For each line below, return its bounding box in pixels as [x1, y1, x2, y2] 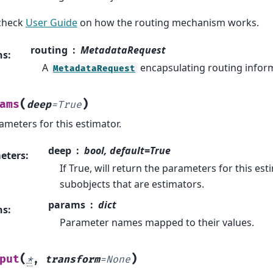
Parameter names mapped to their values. [60, 216, 255, 230]
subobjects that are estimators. [60, 177, 205, 191]
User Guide [25, 16, 77, 30]
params [48, 198, 85, 212]
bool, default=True [83, 144, 171, 158]
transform [44, 253, 100, 266]
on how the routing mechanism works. [77, 16, 259, 30]
